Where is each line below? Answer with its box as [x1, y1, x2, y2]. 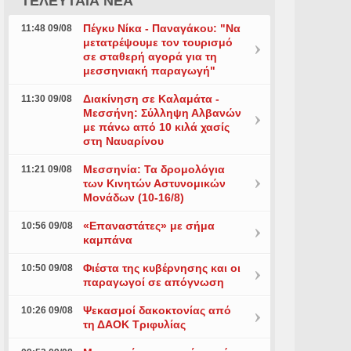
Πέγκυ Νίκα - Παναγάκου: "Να [82, 22, 241, 34]
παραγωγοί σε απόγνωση [82, 276, 224, 288]
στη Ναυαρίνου [82, 135, 164, 147]
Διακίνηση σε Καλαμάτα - [82, 92, 219, 105]
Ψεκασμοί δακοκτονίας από [82, 304, 231, 317]
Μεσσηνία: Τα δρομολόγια [82, 163, 225, 175]
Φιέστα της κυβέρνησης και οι [82, 262, 241, 274]
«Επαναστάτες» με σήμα [82, 219, 215, 232]
